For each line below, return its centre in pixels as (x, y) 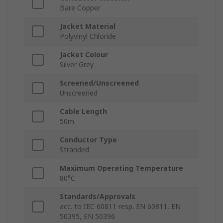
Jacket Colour (84, 55)
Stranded (74, 150)
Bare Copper (80, 8)
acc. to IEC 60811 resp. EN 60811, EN (120, 207)
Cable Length (83, 111)
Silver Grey (77, 65)
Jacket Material (88, 26)
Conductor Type (88, 140)
